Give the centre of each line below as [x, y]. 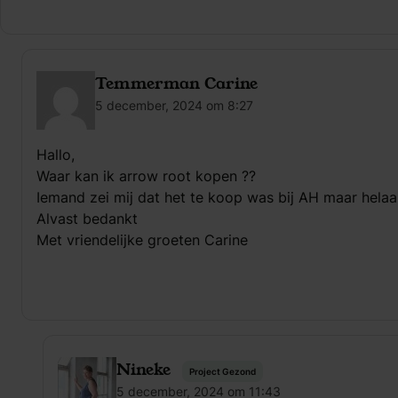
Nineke [143, 370]
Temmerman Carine [176, 84]
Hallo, [56, 155]
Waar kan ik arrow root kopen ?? [146, 176]
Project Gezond [223, 371]
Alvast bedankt [87, 219]
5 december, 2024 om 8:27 [174, 105]
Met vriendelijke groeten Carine [142, 240]
